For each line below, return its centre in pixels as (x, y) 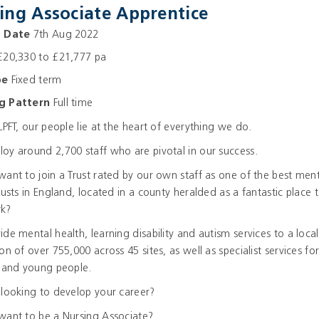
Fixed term (35, 81)
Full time (72, 104)
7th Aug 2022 (64, 35)
